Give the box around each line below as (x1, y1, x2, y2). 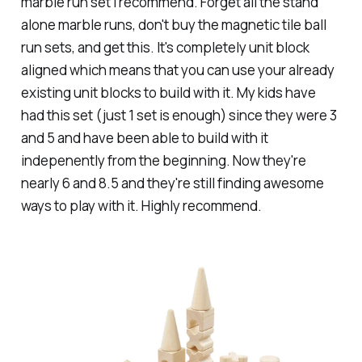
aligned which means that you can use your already (20, 60, 335, 79)
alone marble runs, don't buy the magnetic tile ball (20, 15, 326, 34)
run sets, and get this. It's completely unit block (20, 37, 309, 57)
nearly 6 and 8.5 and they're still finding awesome (20, 173, 324, 192)
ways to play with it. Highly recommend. (20, 196, 262, 215)
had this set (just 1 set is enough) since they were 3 (20, 105, 337, 124)
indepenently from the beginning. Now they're (20, 150, 306, 170)
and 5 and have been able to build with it (20, 128, 268, 147)
